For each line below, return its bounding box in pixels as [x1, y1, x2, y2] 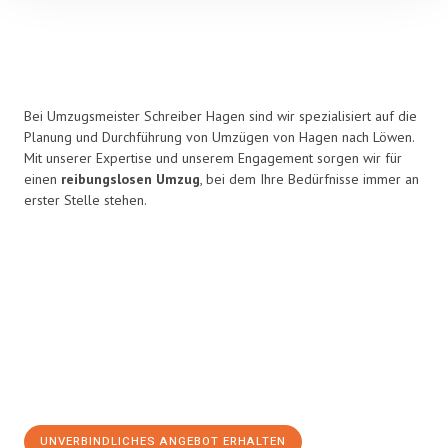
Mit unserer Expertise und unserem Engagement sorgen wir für [24, 149, 402, 167]
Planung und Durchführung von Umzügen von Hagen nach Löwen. [24, 128, 414, 146]
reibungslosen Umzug [61, 170, 200, 188]
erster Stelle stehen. [24, 191, 147, 209]
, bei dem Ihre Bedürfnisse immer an [200, 170, 419, 188]
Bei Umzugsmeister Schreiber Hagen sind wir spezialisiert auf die [24, 107, 417, 125]
